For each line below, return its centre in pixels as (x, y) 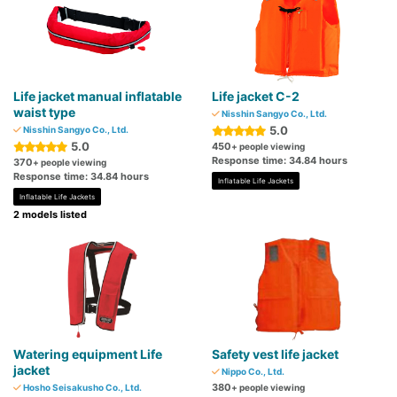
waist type (44, 113)
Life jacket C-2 (256, 97)
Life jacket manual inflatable (97, 97)
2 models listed (50, 215)
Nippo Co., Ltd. (252, 372)
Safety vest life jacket (275, 354)
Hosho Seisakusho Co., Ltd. (82, 388)
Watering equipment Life (88, 354)
